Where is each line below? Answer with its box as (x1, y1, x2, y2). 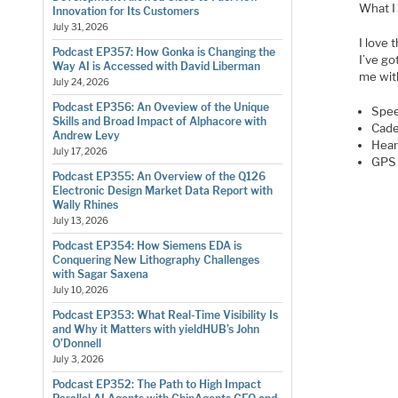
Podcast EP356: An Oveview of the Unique (52, 100, 269, 115)
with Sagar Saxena (52, 267, 148, 282)
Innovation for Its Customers (52, 4, 199, 19)
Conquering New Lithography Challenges (52, 253, 259, 267)
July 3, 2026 (52, 354, 104, 366)
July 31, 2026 (52, 21, 108, 34)
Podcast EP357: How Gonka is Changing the (52, 45, 275, 60)
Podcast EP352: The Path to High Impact (52, 378, 261, 392)
